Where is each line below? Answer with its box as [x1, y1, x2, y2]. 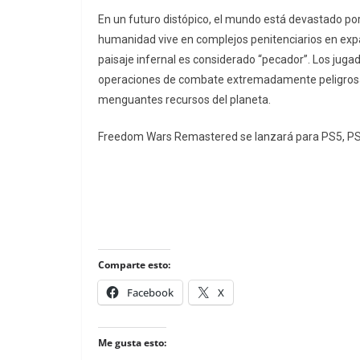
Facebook [127, 285, 174, 301]
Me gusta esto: [98, 336, 166, 350]
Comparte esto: [98, 258, 170, 272]
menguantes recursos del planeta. [98, 93, 271, 107]
